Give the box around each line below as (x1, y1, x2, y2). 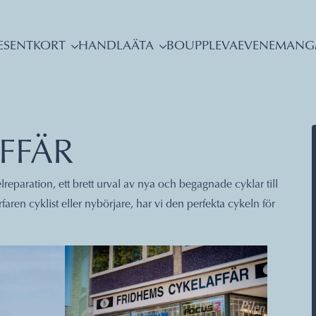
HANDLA (78, 40, 131, 53)
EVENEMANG (237, 40, 315, 53)
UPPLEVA (184, 40, 238, 53)
